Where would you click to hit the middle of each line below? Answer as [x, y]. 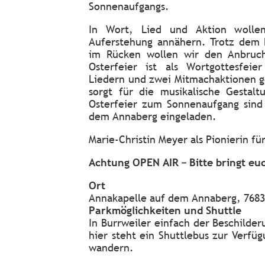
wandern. [111, 248]
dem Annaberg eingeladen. [153, 116]
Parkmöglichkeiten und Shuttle [165, 210]
